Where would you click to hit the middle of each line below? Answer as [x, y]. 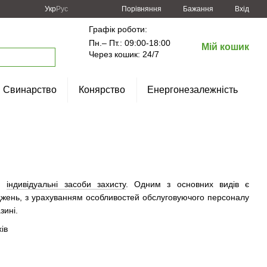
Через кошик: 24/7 [124, 54]
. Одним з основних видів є [187, 184]
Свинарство [30, 90]
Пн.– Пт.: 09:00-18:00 [130, 43]
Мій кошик [226, 47]
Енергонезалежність [193, 90]
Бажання [198, 9]
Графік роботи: [118, 29]
